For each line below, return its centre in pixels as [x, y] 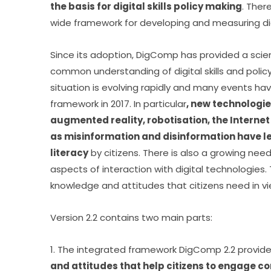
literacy [70, 152]
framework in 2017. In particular [119, 103]
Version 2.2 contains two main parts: [132, 217]
